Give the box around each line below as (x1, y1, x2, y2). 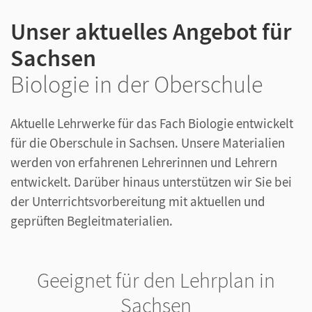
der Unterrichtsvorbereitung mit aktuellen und (10, 193, 265, 210)
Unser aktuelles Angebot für (10, 17, 292, 47)
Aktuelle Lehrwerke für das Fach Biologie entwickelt (10, 115, 293, 132)
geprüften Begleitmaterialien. (10, 212, 173, 230)
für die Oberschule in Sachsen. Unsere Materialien (10, 134, 285, 152)
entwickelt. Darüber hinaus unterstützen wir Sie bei (10, 173, 292, 191)
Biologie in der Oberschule (10, 70, 263, 100)
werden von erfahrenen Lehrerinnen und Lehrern (10, 154, 277, 171)
